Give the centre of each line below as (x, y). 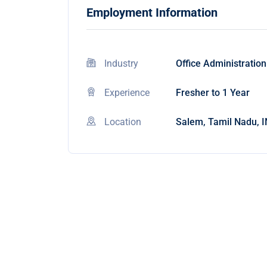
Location (123, 122)
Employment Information (152, 13)
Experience (127, 93)
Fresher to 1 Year (213, 93)
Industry (121, 63)
